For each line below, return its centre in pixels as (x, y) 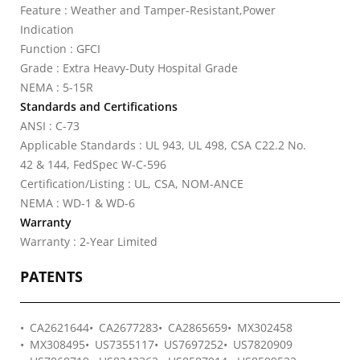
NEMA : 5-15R (57, 87)
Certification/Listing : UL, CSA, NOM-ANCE (132, 184)
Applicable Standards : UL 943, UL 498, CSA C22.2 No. (163, 145)
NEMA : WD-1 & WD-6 (78, 203)
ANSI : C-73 (50, 126)
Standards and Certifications (99, 106)
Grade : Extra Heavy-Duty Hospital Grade (129, 68)
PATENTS (51, 276)
